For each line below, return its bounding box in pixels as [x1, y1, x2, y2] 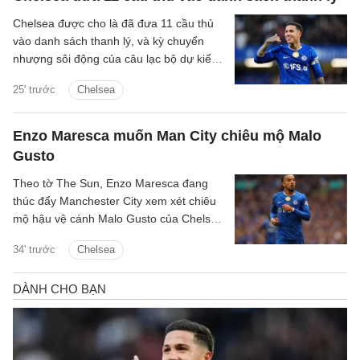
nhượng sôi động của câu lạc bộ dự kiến [13, 52, 218, 66]
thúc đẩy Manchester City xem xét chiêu [13, 194, 216, 208]
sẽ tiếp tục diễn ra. [13, 70, 107, 84]
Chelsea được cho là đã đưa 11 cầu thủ [13, 17, 214, 31]
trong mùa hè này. [13, 230, 105, 243]
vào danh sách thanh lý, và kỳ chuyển [13, 35, 204, 48]
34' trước [13, 243, 55, 256]
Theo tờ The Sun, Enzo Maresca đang [13, 177, 208, 190]
